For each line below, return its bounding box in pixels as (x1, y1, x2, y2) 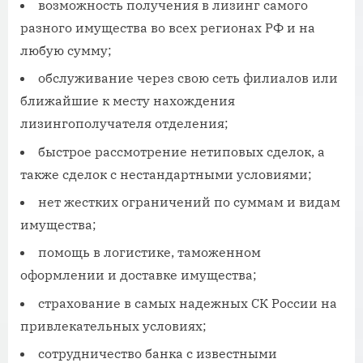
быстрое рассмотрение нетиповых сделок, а (38, 143, 325, 160)
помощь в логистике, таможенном (38, 244, 261, 261)
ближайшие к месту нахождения (20, 92, 235, 109)
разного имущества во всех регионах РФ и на (20, 19, 315, 36)
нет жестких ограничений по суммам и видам (38, 193, 340, 210)
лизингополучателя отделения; (20, 115, 228, 132)
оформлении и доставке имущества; (20, 267, 257, 284)
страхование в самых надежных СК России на (38, 294, 337, 311)
